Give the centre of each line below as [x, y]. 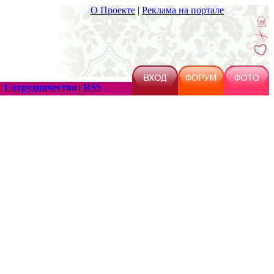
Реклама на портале [183, 10]
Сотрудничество [40, 87]
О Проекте [113, 10]
